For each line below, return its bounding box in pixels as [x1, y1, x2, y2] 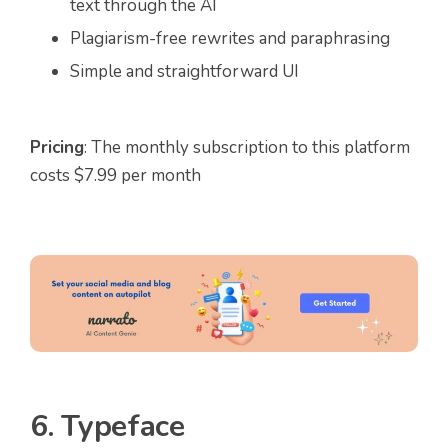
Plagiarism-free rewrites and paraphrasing [70, 26, 390, 50]
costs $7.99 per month [30, 163, 201, 187]
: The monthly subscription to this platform [84, 135, 410, 159]
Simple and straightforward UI [70, 59, 299, 83]
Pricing [30, 135, 84, 159]
